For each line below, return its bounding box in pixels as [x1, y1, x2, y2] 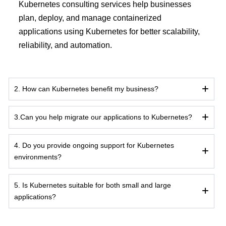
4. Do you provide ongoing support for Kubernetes [14, 141, 174, 149]
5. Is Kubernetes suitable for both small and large [14, 181, 171, 189]
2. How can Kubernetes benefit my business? [14, 84, 158, 93]
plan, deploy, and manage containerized [19, 13, 161, 22]
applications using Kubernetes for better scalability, [19, 27, 200, 36]
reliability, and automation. [19, 40, 112, 49]
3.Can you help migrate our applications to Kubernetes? [14, 112, 192, 121]
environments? [14, 152, 62, 161]
